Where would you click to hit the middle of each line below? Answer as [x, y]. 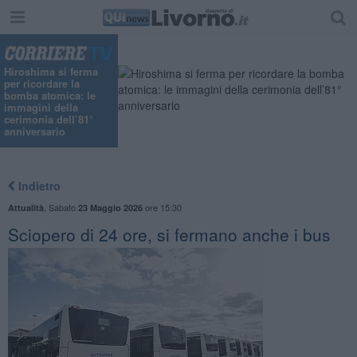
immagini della [41, 108]
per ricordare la [42, 84]
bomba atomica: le [50, 96]
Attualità [25, 207]
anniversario [35, 131]
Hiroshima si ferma [51, 72]
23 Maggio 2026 [110, 207]
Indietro [37, 185]
